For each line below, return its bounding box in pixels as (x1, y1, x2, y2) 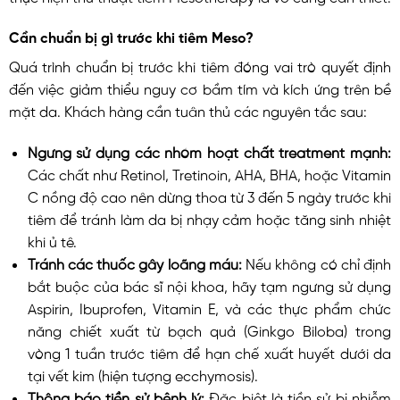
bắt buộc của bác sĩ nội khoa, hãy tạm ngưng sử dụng (27, 278, 391, 293)
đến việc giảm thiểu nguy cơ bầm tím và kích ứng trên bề (9, 80, 391, 96)
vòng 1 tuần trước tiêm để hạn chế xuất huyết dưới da (27, 345, 391, 360)
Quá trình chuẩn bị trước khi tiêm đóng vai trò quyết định (9, 58, 391, 73)
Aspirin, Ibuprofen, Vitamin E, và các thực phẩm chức (27, 300, 391, 315)
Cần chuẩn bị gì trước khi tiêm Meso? (9, 29, 254, 44)
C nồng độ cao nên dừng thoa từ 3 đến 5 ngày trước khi (27, 188, 391, 204)
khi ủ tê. (27, 233, 77, 248)
